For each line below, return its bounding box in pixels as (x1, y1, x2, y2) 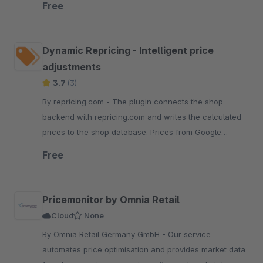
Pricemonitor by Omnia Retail (42, 194, 180, 205)
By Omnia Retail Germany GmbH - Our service (42, 230, 168, 239)
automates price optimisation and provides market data (42, 245, 245, 254)
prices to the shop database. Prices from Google (42, 127, 221, 137)
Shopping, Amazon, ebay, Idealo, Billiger (42, 143, 190, 152)
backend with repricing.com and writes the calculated (42, 112, 241, 122)
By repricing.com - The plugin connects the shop (42, 97, 112, 106)
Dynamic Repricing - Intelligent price (42, 45, 214, 56)
